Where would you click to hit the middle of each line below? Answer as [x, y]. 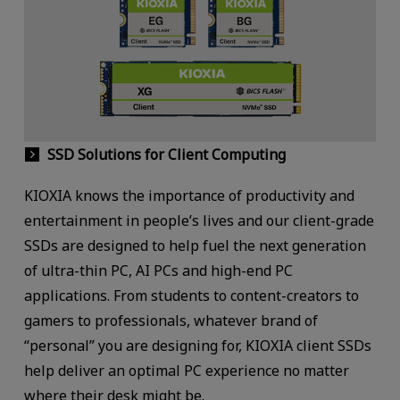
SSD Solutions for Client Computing [166, 155]
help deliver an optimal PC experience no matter [186, 371]
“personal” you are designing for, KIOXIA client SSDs [197, 346]
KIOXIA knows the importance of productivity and [189, 196]
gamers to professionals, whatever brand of [171, 321]
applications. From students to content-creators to [191, 296]
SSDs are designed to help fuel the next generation [195, 246]
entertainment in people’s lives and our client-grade [199, 221]
